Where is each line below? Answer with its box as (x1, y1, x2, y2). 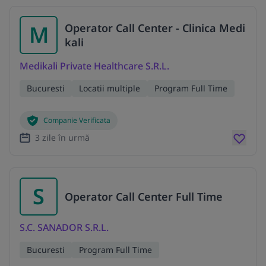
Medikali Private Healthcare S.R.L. (20, 59, 169, 73)
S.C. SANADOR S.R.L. (20, 220, 109, 234)
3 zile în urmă (35, 131, 90, 143)
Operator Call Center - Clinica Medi (65, 21, 245, 36)
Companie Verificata (43, 115, 110, 126)
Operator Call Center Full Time (65, 189, 223, 204)
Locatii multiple (79, 83, 140, 94)
